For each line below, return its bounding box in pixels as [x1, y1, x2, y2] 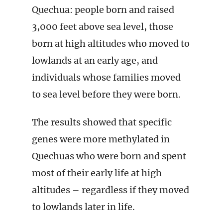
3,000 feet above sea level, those [32, 21, 173, 32]
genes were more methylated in [32, 133, 170, 145]
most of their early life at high [32, 167, 162, 179]
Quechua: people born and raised [32, 4, 174, 15]
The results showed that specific [32, 116, 172, 128]
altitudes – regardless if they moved [32, 184, 189, 196]
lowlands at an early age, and [32, 55, 158, 66]
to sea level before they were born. [32, 89, 181, 100]
